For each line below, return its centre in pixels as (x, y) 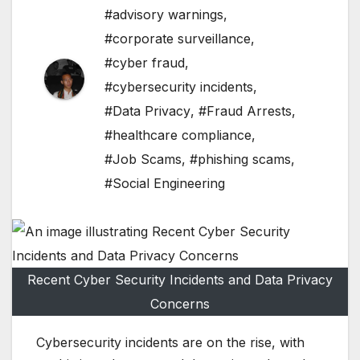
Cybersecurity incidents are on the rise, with (170, 343)
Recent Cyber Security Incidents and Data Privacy (180, 280)
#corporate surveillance (178, 39)
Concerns (180, 304)
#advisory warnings (164, 15)
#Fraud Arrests (245, 111)
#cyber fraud (145, 63)
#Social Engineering (165, 184)
